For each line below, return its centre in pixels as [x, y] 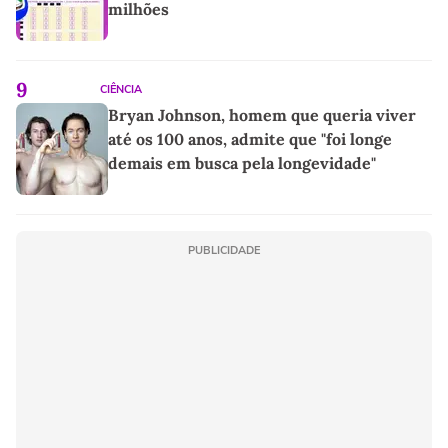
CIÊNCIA [121, 90]
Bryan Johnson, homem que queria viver [262, 115]
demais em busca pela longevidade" [242, 163]
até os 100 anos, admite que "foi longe [250, 139]
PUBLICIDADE [224, 251]
